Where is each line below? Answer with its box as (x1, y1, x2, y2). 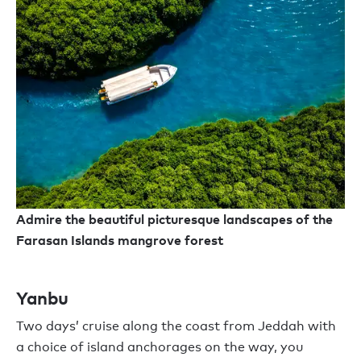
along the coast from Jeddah (119, 318, 305, 334)
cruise (82, 318, 119, 334)
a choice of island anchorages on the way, (16, 339, 280, 355)
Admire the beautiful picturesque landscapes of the (16, 211, 333, 228)
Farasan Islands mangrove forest (16, 232, 223, 249)
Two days (16, 318, 76, 334)
